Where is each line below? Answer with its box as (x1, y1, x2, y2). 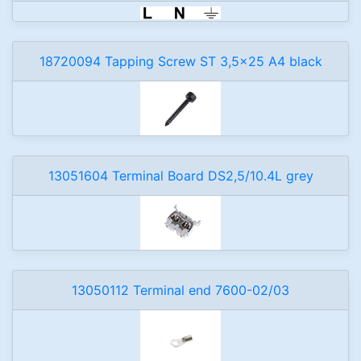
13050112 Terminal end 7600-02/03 (72, 282, 289, 298)
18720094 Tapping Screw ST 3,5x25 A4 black (39, 53, 322, 69)
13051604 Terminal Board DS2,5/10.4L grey (48, 168, 313, 184)
